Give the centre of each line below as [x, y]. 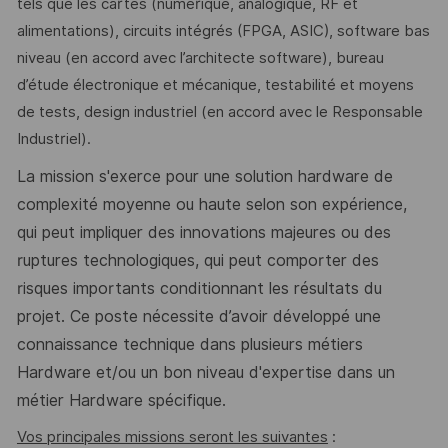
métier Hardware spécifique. [121, 400]
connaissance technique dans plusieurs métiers [189, 344]
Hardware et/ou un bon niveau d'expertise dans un [205, 372]
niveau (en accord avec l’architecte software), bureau [200, 58]
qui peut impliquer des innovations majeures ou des [203, 232]
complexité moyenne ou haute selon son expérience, [211, 204]
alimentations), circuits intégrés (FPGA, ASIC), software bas [223, 31]
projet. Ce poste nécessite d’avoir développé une [198, 316]
